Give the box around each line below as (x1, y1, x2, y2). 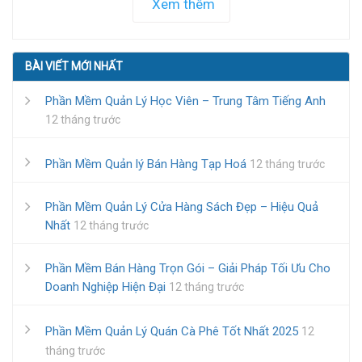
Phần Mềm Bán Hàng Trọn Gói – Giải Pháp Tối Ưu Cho (45, 261, 330, 276)
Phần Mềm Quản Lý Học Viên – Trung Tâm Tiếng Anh (45, 94, 326, 108)
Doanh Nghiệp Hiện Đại (45, 280, 166, 294)
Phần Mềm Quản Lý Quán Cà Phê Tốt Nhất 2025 (45, 324, 298, 339)
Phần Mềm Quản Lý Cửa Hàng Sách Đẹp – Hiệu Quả (45, 200, 318, 214)
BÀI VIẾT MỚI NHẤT (25, 60, 123, 73)
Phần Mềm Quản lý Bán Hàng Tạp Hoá (45, 157, 246, 171)
